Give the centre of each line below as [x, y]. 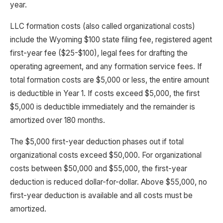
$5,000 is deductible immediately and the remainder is [103, 107]
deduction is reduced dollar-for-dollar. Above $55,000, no [109, 182]
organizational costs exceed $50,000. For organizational [106, 155]
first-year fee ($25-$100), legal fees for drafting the [99, 53]
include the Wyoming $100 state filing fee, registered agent [111, 40]
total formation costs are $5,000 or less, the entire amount [110, 80]
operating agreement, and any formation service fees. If [106, 66]
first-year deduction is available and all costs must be [101, 195]
